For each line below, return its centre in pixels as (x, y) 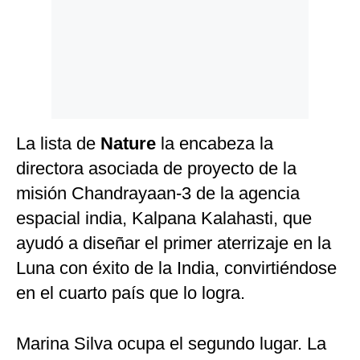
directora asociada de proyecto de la (156, 169)
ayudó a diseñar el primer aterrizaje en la (174, 243)
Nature (131, 144)
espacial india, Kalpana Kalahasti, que (164, 219)
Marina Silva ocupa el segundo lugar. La (171, 344)
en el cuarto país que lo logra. (131, 293)
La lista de (58, 144)
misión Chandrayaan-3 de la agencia (158, 194)
